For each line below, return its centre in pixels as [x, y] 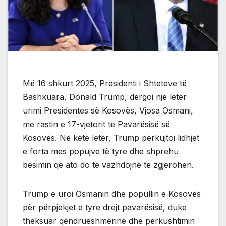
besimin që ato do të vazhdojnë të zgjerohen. [108, 165]
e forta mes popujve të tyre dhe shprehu [101, 151]
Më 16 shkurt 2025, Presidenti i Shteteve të [105, 83]
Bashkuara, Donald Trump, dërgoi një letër [105, 97]
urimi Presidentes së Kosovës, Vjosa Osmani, [108, 110]
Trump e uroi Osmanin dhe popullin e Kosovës [112, 193]
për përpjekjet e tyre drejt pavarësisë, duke [105, 207]
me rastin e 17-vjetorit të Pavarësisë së [96, 124]
